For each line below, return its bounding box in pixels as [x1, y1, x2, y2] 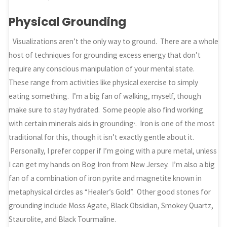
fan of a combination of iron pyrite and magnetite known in [9, 173, 202, 183]
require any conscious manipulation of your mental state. [9, 64, 198, 74]
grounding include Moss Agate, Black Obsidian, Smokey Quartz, [9, 201, 214, 211]
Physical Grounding [9, 13, 127, 30]
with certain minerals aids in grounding [9, 119, 134, 129]
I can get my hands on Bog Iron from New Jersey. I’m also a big [9, 160, 215, 170]
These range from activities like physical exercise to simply [9, 78, 199, 88]
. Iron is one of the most [135, 119, 215, 129]
